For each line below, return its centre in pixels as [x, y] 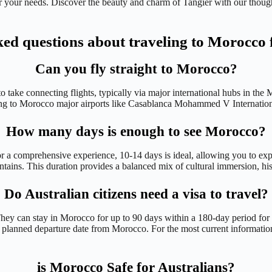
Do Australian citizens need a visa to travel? [136, 194]
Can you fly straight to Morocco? [136, 69]
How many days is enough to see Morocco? [136, 131]
